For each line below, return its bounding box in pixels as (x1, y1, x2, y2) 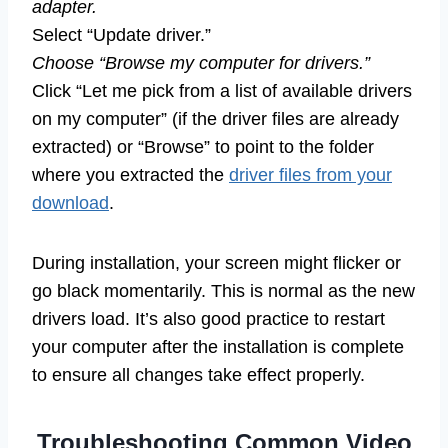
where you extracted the (32, 165, 229, 186)
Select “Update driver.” (32, 25, 211, 46)
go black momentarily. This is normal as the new (32, 281, 415, 302)
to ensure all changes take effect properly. (32, 365, 365, 386)
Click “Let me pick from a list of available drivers (32, 81, 412, 102)
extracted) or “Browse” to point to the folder (32, 137, 374, 158)
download (32, 193, 109, 214)
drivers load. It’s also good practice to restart (32, 309, 385, 330)
